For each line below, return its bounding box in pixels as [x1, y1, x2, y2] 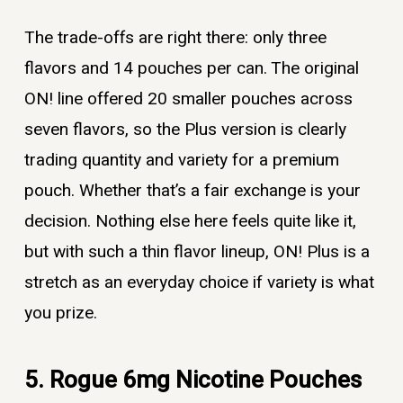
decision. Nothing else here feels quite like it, [23, 208, 356, 234]
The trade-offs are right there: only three [23, 24, 327, 50]
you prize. [23, 300, 97, 326]
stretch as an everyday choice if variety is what [23, 269, 374, 295]
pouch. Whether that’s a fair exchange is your [23, 177, 361, 203]
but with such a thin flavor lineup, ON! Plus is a [23, 238, 370, 264]
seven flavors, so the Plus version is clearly [23, 116, 346, 142]
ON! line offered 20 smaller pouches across [23, 85, 353, 112]
